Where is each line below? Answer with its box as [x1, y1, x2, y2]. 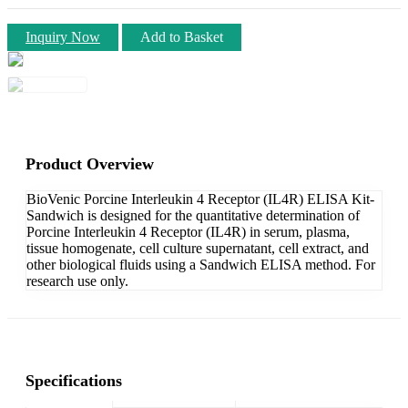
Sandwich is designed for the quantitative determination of [26, 207, 360, 223]
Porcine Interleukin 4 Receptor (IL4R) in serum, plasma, [26, 223, 350, 240]
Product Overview [25, 154, 154, 173]
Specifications [25, 371, 122, 390]
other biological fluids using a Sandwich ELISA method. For [26, 256, 375, 272]
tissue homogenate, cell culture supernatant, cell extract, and [26, 240, 369, 256]
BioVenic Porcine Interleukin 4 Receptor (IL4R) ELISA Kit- [26, 190, 374, 207]
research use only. [26, 272, 128, 289]
